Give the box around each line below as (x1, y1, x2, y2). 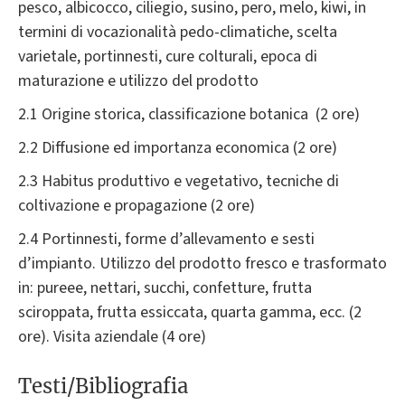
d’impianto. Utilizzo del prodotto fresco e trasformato (18, 252, 387, 276)
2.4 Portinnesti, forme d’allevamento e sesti (18, 228, 315, 251)
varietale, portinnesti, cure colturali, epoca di (18, 45, 317, 69)
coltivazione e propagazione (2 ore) (18, 194, 255, 218)
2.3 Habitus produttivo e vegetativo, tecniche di (18, 170, 339, 193)
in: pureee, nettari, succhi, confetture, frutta (18, 277, 312, 300)
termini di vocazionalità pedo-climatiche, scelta (18, 21, 337, 44)
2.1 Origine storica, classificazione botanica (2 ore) (18, 103, 360, 127)
